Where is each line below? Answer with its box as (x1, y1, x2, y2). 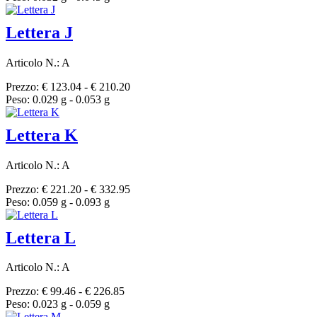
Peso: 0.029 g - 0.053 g (6, 93, 110, 105)
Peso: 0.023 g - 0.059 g (6, 298, 110, 311)
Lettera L (6, 228, 76, 247)
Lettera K (6, 125, 78, 144)
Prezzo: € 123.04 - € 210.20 (6, 80, 130, 93)
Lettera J (6, 23, 73, 42)
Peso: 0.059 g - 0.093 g (6, 195, 110, 208)
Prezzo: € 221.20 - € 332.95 (6, 183, 130, 195)
